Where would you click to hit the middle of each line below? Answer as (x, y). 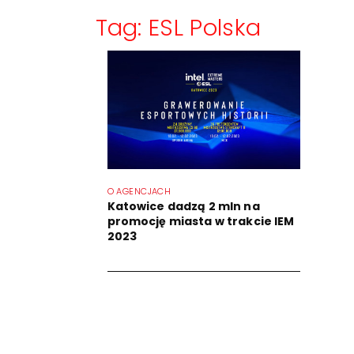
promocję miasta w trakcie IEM (201, 221)
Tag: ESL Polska (178, 28)
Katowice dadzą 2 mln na (183, 206)
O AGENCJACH (139, 191)
